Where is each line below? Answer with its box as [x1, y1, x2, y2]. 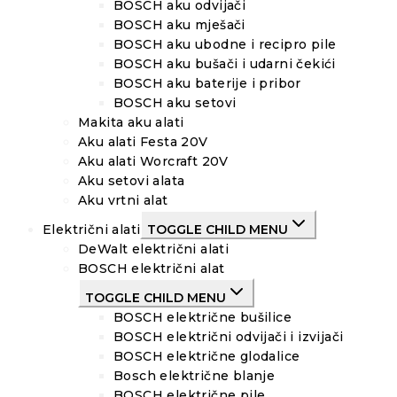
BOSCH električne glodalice [113, 348, 300, 365]
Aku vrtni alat [78, 192, 168, 209]
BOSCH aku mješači [113, 17, 245, 34]
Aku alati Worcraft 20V [78, 153, 229, 170]
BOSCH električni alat [78, 261, 225, 277]
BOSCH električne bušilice [113, 309, 292, 326]
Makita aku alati [78, 114, 184, 131]
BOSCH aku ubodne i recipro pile [113, 36, 337, 53]
